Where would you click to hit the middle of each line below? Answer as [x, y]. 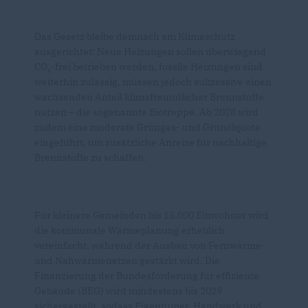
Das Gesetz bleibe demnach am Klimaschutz [135, 36]
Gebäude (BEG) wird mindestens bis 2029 [128, 290]
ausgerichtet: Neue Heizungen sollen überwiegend [150, 51]
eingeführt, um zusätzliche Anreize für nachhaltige [151, 142]
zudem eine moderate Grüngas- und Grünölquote [147, 127]
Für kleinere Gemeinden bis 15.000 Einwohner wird [152, 215]
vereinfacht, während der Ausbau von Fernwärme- [150, 245]
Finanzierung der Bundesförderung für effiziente [147, 275]
